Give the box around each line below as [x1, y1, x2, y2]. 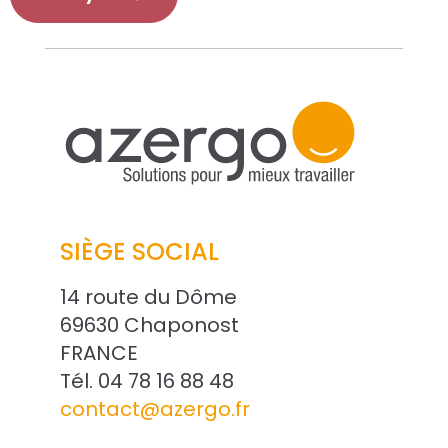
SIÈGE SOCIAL [59, 235, 219, 269]
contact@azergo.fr [59, 394, 250, 423]
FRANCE [59, 338, 138, 367]
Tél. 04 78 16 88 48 [59, 366, 234, 395]
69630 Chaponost [59, 310, 239, 339]
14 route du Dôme [59, 282, 237, 311]
